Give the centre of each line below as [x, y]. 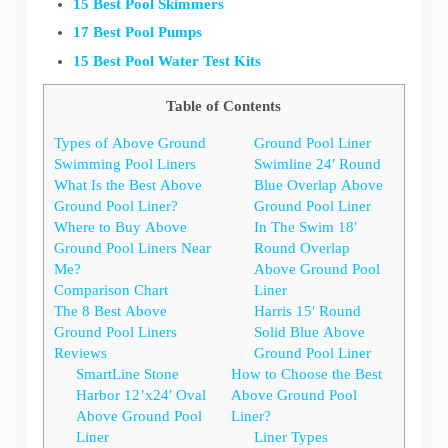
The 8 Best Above [110, 310]
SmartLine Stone [128, 373]
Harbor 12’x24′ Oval [141, 394]
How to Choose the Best [307, 373]
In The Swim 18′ [305, 226]
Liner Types [290, 436]
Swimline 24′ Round [317, 163]
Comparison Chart [110, 289]
